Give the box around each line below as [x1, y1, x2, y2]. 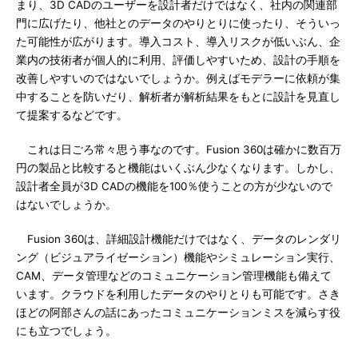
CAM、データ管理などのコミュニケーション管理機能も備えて [16, 269, 332, 282]
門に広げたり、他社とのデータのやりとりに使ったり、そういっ [16, 17, 340, 30]
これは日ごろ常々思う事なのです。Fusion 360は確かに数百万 [16, 143, 341, 156]
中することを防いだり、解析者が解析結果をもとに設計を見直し [16, 90, 340, 103]
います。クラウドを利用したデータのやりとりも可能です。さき [16, 288, 340, 300]
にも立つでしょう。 [16, 324, 117, 337]
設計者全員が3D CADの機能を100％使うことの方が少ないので [16, 180, 332, 193]
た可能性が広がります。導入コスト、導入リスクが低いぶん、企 [16, 35, 340, 48]
